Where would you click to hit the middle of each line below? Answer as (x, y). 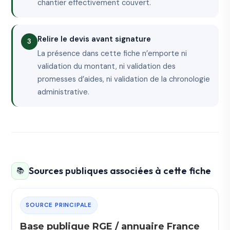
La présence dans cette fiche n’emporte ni (112, 54)
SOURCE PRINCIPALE (59, 205)
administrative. (64, 92)
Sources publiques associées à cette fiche (120, 171)
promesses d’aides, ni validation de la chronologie (124, 79)
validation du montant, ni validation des (107, 66)
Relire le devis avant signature (94, 39)
